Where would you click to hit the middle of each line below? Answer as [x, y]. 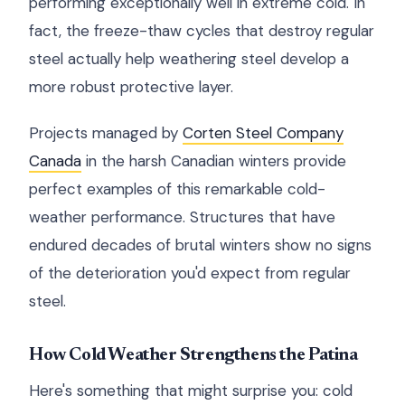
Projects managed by [106, 133]
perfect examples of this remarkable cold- [177, 189]
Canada [55, 161]
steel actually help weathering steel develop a [189, 59]
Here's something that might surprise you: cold [191, 391]
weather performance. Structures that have [182, 217]
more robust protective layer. [131, 87]
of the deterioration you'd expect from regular [190, 273]
